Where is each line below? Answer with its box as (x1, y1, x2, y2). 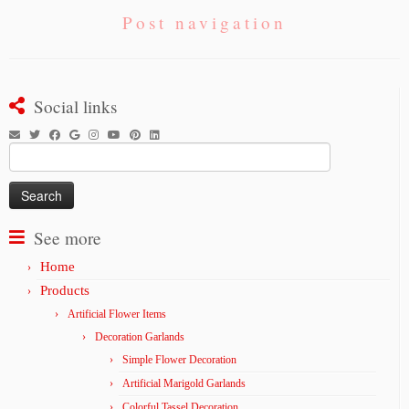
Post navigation (122, 11, 287, 35)
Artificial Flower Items (68, 308, 166, 321)
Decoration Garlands (95, 330, 184, 344)
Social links (34, 95, 117, 119)
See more (34, 226, 101, 250)
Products (40, 283, 89, 299)
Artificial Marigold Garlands (122, 377, 246, 391)
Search (8, 144, 43, 159)
